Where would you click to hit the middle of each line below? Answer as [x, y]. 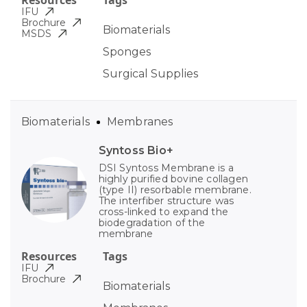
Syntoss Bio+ [136, 151]
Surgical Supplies [150, 74]
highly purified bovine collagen [173, 179]
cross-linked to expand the [163, 212]
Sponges [126, 52]
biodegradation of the [152, 223]
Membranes [140, 122]
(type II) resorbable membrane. [175, 190]
